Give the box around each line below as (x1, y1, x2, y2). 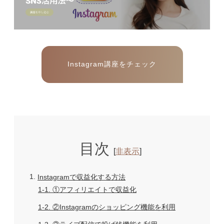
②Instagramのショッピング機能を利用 (50, 202, 175, 211)
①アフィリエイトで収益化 (50, 185, 136, 193)
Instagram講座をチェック (67, 59, 156, 68)
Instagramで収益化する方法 (37, 172, 125, 181)
